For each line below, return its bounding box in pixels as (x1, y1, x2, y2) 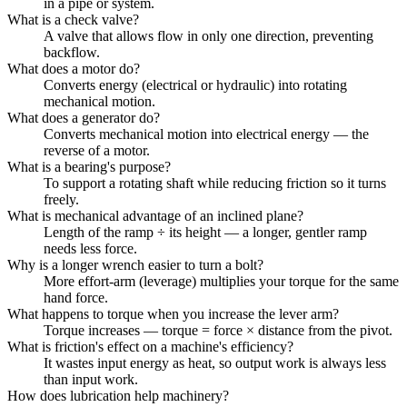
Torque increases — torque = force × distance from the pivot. (44, 322, 392, 338)
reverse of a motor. (44, 142, 150, 158)
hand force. (44, 289, 108, 305)
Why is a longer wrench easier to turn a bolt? (7, 256, 263, 273)
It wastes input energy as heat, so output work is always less (44, 354, 386, 371)
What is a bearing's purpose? (7, 158, 171, 174)
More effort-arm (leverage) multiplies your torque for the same (44, 273, 399, 289)
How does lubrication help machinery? (7, 387, 229, 403)
